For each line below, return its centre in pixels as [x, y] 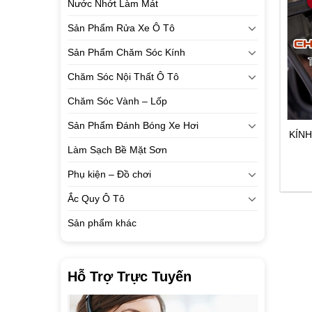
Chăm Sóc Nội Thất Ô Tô [123, 77]
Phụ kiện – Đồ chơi [109, 174]
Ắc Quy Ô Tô [96, 198]
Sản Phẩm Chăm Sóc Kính [126, 52]
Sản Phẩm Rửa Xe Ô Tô [121, 28]
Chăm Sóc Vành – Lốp [117, 101]
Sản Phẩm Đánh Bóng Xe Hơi [133, 125]
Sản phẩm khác [102, 223]
